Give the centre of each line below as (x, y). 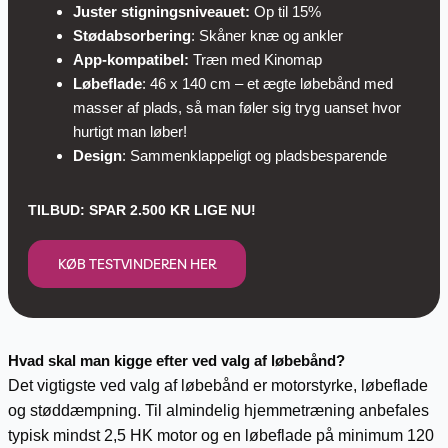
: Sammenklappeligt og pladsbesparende (254, 156)
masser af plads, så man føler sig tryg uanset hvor (236, 108)
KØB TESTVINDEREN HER (136, 263)
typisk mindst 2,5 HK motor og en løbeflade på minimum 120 (220, 435)
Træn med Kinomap (255, 60)
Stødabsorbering (131, 36)
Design (97, 156)
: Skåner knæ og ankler (266, 36)
